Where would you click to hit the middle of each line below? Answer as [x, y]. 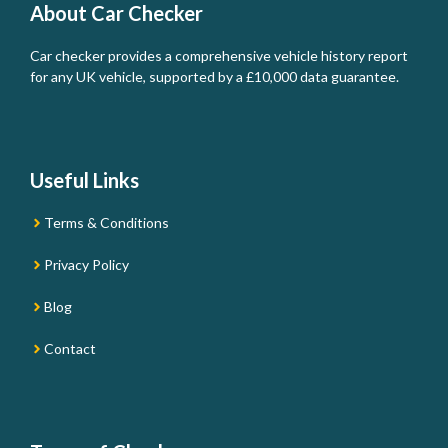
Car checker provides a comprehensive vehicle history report [219, 55]
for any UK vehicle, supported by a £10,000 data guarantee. [214, 76]
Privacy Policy [86, 264]
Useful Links [84, 180]
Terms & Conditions [106, 222]
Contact [70, 348]
